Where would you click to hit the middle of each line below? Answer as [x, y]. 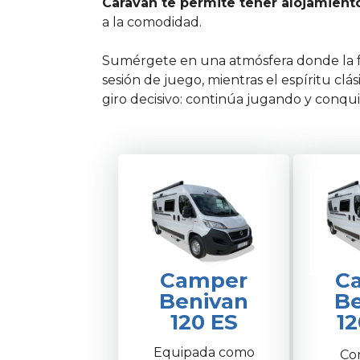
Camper [204, 280]
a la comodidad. [152, 22]
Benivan [204, 301]
